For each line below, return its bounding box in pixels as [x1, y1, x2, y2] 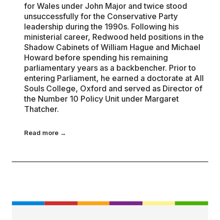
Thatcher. [24, 104, 59, 114]
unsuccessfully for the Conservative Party [24, 11, 178, 21]
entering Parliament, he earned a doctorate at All [24, 73, 204, 83]
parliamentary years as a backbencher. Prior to [24, 62, 196, 73]
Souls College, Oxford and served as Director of [24, 83, 203, 93]
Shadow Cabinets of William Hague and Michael [24, 42, 201, 52]
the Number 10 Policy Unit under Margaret [24, 93, 179, 104]
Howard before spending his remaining [24, 52, 168, 62]
